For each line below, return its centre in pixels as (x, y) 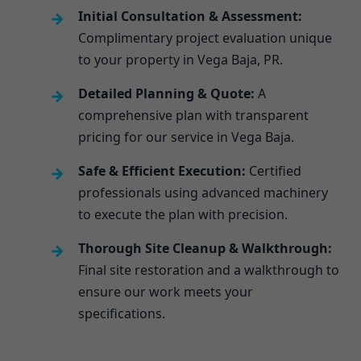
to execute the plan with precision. (183, 214)
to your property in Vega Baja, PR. (181, 59)
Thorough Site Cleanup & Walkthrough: (205, 248)
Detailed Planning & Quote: (167, 93)
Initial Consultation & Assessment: (191, 16)
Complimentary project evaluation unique (205, 37)
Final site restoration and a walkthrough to (209, 270)
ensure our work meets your (166, 291)
